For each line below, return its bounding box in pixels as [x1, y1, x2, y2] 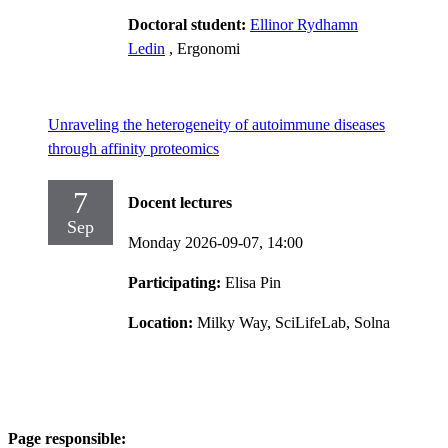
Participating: [128, 273, 225, 291]
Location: [128, 313, 197, 331]
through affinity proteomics [48, 139, 219, 157]
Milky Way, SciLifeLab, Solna [197, 313, 390, 331]
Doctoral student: [128, 15, 250, 33]
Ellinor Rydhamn [250, 15, 358, 33]
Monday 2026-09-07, [128, 233, 267, 251]
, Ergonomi [169, 39, 240, 57]
